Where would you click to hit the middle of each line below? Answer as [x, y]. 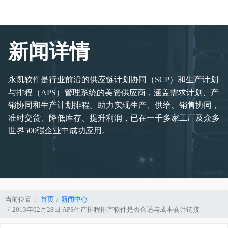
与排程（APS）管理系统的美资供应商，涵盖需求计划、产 [113, 92]
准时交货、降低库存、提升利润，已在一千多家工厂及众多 [114, 118]
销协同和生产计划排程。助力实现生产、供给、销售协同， [114, 105]
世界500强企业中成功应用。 [59, 131]
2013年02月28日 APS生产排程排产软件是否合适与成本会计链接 [106, 209]
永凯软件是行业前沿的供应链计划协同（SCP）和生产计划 [113, 80]
